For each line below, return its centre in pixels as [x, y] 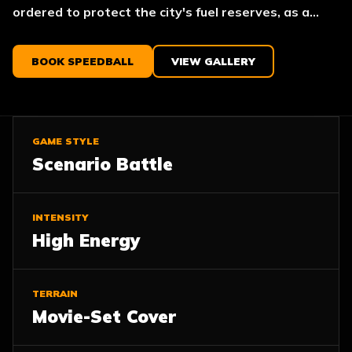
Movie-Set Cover [104, 317]
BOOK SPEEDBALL [82, 61]
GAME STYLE [66, 141]
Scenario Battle [103, 164]
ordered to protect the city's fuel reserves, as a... [166, 12]
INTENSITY [60, 217]
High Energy [86, 240]
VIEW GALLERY [213, 61]
